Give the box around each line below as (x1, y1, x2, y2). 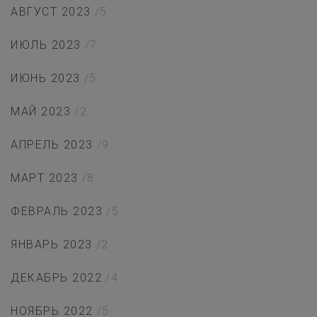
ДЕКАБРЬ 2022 (11, 271, 102, 285)
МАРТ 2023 (11, 171, 79, 185)
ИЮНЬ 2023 (11, 71, 81, 86)
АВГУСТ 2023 (11, 5, 91, 19)
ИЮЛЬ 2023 (11, 38, 81, 52)
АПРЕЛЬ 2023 (11, 138, 93, 152)
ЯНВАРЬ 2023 (11, 238, 93, 252)
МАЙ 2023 (11, 105, 71, 119)
